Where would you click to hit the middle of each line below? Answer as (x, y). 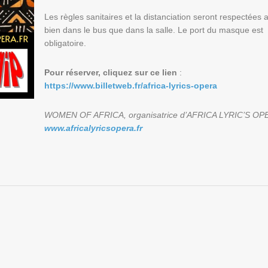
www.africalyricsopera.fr (94, 128)
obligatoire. (66, 43)
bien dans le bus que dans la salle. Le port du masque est (154, 30)
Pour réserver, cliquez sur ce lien (111, 72)
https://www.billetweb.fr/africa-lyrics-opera (131, 85)
